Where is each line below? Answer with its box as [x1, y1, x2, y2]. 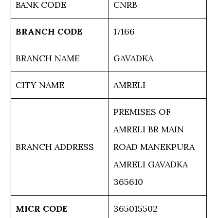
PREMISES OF [113, 106, 171, 117]
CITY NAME [16, 79, 65, 91]
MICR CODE [16, 203, 68, 214]
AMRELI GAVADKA [113, 159, 188, 170]
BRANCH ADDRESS [16, 141, 94, 152]
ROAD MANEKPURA [113, 141, 195, 152]
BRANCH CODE [16, 26, 83, 37]
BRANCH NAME [16, 53, 80, 64]
